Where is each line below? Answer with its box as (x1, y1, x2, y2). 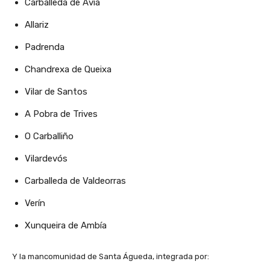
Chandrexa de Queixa (25, 64, 111, 75)
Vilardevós (25, 153, 67, 164)
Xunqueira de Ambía (25, 220, 107, 231)
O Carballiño (25, 131, 74, 142)
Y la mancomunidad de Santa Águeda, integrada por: (12, 252, 209, 261)
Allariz (25, 19, 49, 30)
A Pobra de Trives (25, 108, 98, 119)
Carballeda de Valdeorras (25, 175, 126, 186)
